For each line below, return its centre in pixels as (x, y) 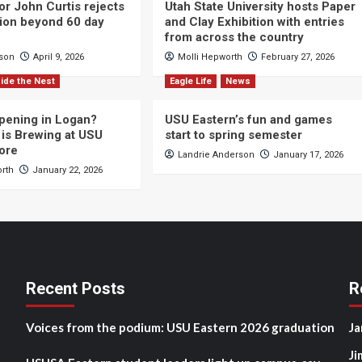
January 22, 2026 (68, 170)
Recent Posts (75, 288)
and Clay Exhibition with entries (254, 22)
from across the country (234, 37)
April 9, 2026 (59, 57)
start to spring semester (233, 135)
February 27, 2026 (297, 57)
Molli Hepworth (210, 57)
